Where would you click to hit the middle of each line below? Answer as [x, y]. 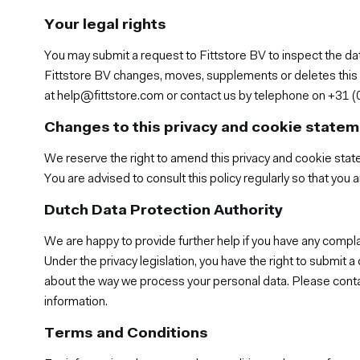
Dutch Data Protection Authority [164, 211]
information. [76, 302]
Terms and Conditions [127, 333]
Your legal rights [106, 25]
